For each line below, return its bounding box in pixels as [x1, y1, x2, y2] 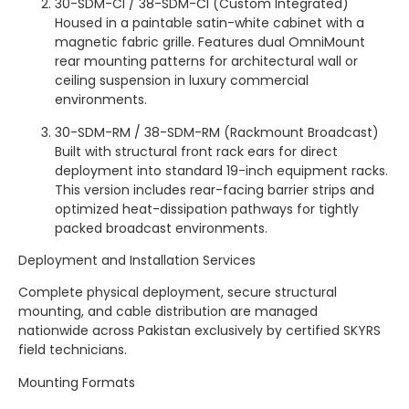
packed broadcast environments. [55, 218, 267, 237]
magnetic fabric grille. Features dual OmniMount [55, 33, 365, 52]
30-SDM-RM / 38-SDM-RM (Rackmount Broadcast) [55, 122, 379, 142]
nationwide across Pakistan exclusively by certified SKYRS [18, 321, 381, 341]
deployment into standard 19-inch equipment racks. [55, 161, 388, 180]
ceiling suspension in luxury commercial [55, 71, 309, 90]
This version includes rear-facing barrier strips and [55, 180, 374, 199]
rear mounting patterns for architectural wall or [55, 52, 358, 71]
